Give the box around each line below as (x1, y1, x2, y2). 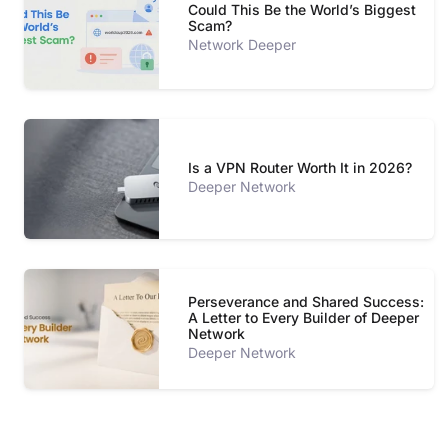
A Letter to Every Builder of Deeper (188, 309, 420, 327)
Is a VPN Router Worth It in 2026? (188, 159, 413, 177)
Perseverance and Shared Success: (188, 293, 425, 311)
